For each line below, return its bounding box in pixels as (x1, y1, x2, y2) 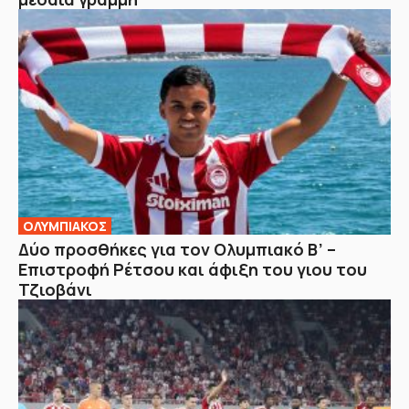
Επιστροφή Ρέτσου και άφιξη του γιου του (18, 258, 367, 281)
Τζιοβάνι (18, 278, 92, 301)
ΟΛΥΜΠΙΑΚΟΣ (23, 217, 107, 236)
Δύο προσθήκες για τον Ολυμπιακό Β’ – (18, 238, 336, 261)
